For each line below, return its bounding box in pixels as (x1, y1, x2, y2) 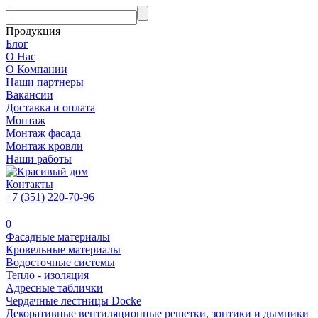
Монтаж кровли (6, 140, 83, 152)
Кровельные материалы (6, 243, 121, 256)
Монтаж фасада (6, 127, 81, 139)
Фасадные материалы (6, 231, 110, 243)
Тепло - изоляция (6, 269, 89, 281)
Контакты (6, 178, 53, 190)
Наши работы (6, 153, 72, 165)
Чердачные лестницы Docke (6, 295, 141, 307)
